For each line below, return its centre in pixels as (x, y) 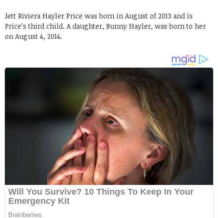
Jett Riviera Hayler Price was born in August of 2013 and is (99, 16)
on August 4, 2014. (34, 36)
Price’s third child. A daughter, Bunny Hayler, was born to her (105, 26)
